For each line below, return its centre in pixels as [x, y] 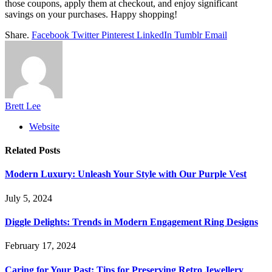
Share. [17, 35]
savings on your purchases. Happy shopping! [91, 14]
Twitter [85, 35]
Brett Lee [23, 106]
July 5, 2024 [29, 198]
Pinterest [118, 35]
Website [44, 126]
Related [22, 151]
